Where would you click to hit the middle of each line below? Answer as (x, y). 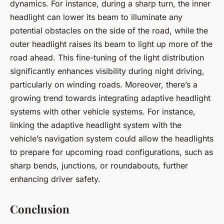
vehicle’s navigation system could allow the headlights (112, 139)
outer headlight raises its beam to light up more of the (111, 44)
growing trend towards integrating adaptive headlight (110, 98)
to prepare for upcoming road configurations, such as (111, 152)
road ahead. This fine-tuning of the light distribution (107, 58)
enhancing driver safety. (55, 179)
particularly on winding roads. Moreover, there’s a (104, 85)
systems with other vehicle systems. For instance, (103, 112)
